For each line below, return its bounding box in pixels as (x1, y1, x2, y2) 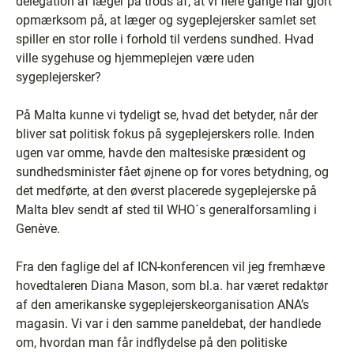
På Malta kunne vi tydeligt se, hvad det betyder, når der (16, 107, 318, 122)
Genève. (16, 220, 60, 236)
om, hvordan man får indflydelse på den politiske (16, 334, 287, 350)
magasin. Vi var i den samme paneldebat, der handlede (16, 315, 321, 331)
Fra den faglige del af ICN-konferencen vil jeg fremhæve (16, 258, 325, 274)
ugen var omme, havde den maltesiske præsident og (16, 145, 306, 160)
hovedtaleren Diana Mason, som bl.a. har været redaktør (16, 277, 328, 293)
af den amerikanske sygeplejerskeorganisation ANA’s (16, 296, 309, 312)
